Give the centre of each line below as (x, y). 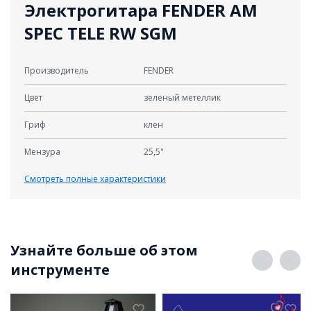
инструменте (60, 269)
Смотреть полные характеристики (95, 178)
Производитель (57, 71)
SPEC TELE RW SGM (101, 33)
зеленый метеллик (182, 98)
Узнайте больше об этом (104, 250)
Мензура (42, 152)
